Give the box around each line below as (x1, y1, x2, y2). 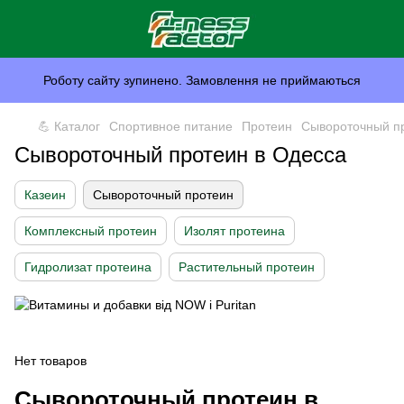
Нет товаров (14, 353, 87, 369)
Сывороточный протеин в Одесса (14, 142, 346, 167)
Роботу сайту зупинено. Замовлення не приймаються (43, 73, 361, 87)
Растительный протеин (179, 260, 315, 274)
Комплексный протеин (24, 224, 157, 238)
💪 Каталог (38, 119, 100, 133)
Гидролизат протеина (24, 260, 151, 274)
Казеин (24, 188, 66, 202)
